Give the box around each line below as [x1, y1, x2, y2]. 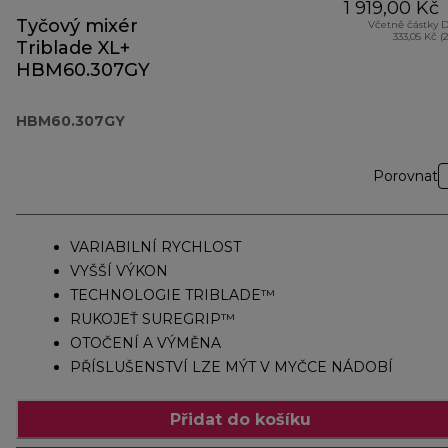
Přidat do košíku [169, 409, 311, 429]
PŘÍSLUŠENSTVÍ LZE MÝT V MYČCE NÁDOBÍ [70, 358, 393, 377]
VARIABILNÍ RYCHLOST [70, 238, 241, 257]
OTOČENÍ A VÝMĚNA [70, 334, 221, 353]
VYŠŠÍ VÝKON [70, 262, 168, 281]
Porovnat [373, 167, 438, 186]
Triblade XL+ [16, 37, 130, 60]
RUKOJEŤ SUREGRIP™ [70, 310, 235, 329]
